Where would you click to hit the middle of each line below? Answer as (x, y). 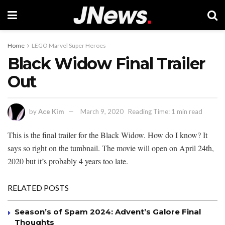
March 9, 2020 (102, 111)
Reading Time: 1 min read (165, 111)
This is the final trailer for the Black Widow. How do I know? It (107, 135)
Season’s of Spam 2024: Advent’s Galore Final (108, 211)
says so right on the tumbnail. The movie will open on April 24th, (111, 148)
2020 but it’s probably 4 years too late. (68, 161)
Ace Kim (51, 111)
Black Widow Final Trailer (106, 64)
